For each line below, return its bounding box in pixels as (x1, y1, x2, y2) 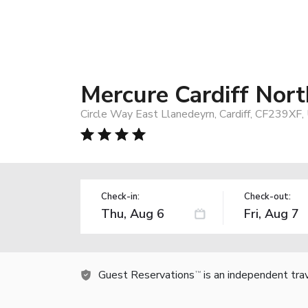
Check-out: (243, 190, 291, 203)
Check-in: (101, 190, 140, 203)
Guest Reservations (98, 267, 195, 283)
